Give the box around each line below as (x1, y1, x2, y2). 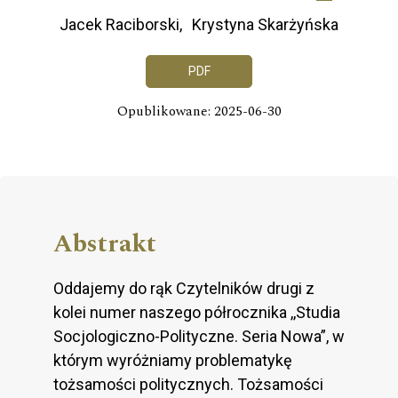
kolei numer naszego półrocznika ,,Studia (53, 302, 340, 322)
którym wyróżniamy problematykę (53, 350, 292, 370)
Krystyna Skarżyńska (192, 15, 338, 35)
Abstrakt (53, 224, 156, 263)
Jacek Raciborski (60, 15, 179, 35)
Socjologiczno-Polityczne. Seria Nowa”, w (53, 326, 345, 346)
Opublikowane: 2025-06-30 (116, 100, 282, 122)
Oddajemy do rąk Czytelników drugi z (53, 278, 314, 298)
